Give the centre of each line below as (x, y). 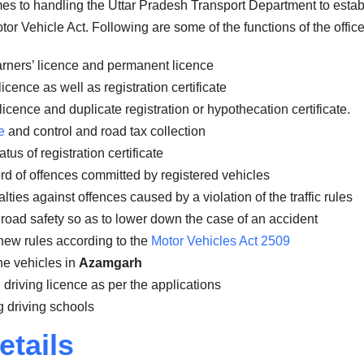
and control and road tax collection (105, 132)
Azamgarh (110, 263)
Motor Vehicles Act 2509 (219, 241)
